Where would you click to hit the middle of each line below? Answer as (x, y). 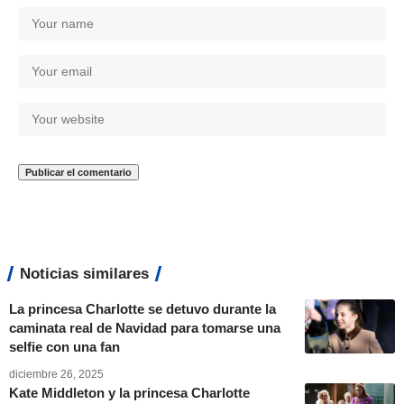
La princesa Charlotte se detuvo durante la (142, 308)
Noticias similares (84, 273)
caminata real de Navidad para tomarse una (145, 327)
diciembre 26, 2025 (56, 374)
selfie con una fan (64, 346)
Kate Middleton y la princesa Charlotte (129, 392)
